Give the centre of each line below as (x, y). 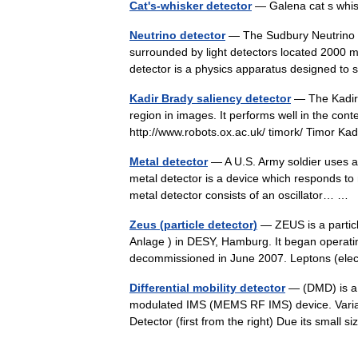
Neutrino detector (177, 35)
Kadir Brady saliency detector (210, 98)
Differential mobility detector (207, 288)
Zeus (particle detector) (193, 225)
